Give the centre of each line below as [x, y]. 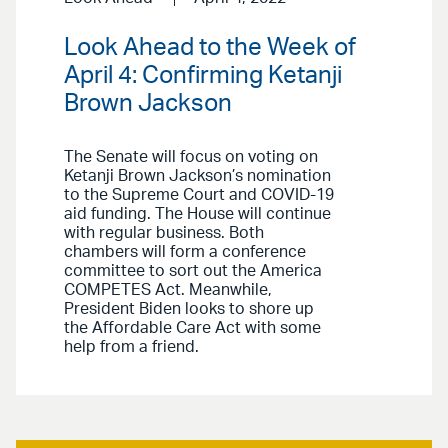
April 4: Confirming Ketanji [203, 76]
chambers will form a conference [185, 252]
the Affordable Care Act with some [192, 328]
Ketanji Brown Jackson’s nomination [197, 176]
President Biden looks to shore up [189, 309]
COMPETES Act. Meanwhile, [168, 290]
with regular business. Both [164, 233]
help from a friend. [131, 347]
